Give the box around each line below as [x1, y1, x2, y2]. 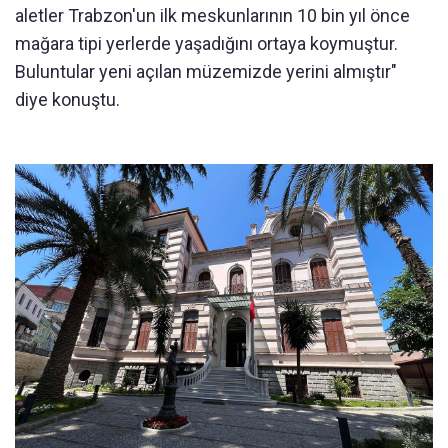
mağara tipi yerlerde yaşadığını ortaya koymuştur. [15, 32, 398, 54]
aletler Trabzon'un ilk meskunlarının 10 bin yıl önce [15, 4, 410, 26]
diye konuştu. [15, 88, 120, 110]
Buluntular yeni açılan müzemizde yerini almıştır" [15, 60, 397, 82]
